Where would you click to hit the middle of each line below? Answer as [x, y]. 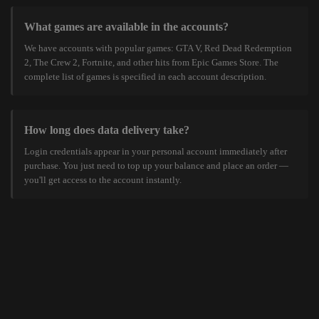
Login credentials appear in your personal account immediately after [156, 151]
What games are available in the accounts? [126, 27]
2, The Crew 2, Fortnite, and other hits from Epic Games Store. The [151, 62]
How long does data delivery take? [107, 130]
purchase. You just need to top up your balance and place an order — [156, 166]
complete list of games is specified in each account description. [145, 77]
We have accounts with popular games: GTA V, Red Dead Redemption [158, 48]
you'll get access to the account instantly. [103, 180]
